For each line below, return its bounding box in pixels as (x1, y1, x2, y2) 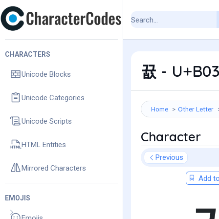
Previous (155, 153, 183, 162)
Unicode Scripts (22, 116, 72, 126)
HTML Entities (22, 140, 66, 149)
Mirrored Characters (22, 163, 86, 173)
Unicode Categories (22, 93, 85, 102)
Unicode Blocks (22, 69, 71, 79)
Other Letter (178, 105, 214, 113)
